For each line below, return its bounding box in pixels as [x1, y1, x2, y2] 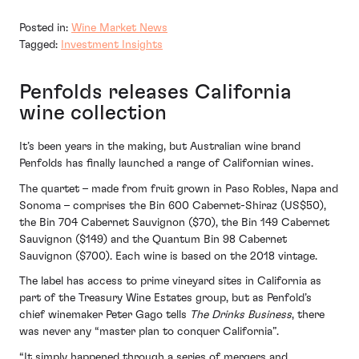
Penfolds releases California [19, 81, 292, 103]
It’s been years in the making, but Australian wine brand [19, 141, 301, 153]
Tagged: [19, 38, 61, 50]
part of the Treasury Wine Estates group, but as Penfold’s [19, 292, 312, 305]
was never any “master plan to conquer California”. [19, 326, 279, 338]
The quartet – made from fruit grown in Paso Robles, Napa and [19, 183, 338, 195]
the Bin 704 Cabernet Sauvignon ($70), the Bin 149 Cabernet [19, 216, 329, 228]
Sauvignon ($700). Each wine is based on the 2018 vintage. [19, 250, 317, 262]
